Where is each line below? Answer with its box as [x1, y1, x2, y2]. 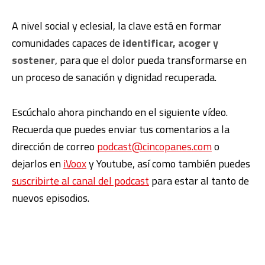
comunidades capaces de [12, 34, 122, 51]
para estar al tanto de [149, 172, 249, 189]
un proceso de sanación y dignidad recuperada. [12, 69, 216, 85]
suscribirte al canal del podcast [12, 172, 149, 189]
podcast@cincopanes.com [97, 138, 212, 154]
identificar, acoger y [122, 34, 218, 51]
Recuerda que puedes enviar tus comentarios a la [12, 121, 230, 137]
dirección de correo [12, 138, 97, 154]
